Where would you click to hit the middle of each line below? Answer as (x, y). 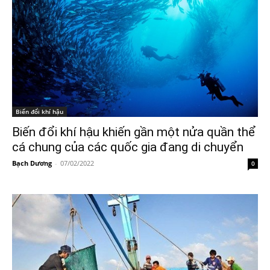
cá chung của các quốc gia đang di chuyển (128, 147)
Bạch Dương (32, 163)
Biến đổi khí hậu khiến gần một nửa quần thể (134, 132)
